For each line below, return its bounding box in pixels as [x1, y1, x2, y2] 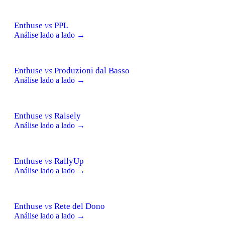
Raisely [52, 110, 81, 121]
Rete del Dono [52, 201, 105, 211]
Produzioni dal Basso [52, 65, 130, 75]
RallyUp [52, 156, 84, 166]
